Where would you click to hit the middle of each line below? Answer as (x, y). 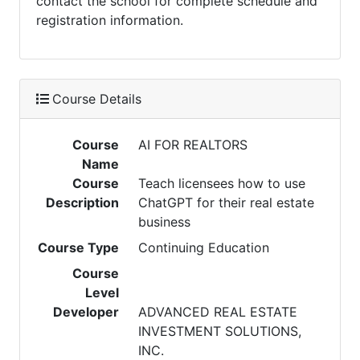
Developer (86, 312)
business (165, 222)
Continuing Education (204, 247)
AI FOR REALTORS (193, 145)
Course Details (97, 99)
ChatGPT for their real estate (227, 202)
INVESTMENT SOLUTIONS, (220, 331)
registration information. (110, 20)
